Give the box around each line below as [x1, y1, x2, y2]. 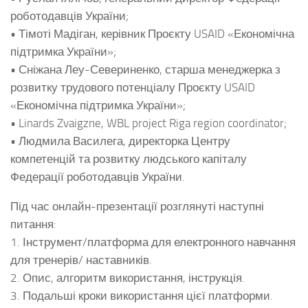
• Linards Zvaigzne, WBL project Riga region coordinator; [10, 116, 287, 131]
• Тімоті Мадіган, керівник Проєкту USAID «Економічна [10, 27, 294, 41]
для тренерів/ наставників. [10, 252, 152, 267]
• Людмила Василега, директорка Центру [10, 134, 230, 148]
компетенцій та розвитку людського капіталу [10, 152, 247, 166]
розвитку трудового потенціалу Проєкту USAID [10, 80, 255, 95]
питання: [10, 217, 56, 231]
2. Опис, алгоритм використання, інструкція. [10, 270, 245, 285]
